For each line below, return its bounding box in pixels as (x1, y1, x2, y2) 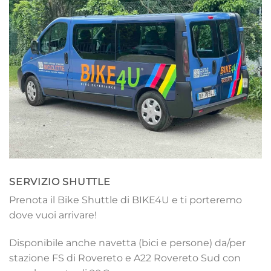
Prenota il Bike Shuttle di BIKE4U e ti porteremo (9, 194, 242, 206)
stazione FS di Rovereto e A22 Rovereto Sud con (9, 252, 241, 264)
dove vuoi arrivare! (9, 209, 97, 221)
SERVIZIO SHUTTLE (9, 175, 111, 188)
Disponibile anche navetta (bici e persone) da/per (9, 237, 246, 249)
